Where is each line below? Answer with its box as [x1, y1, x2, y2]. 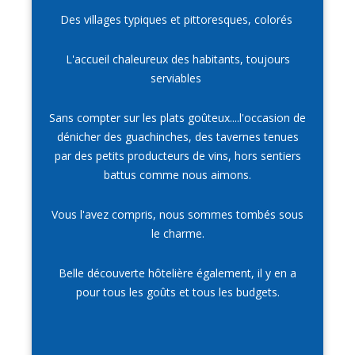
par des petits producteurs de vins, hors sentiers [54, 148, 301, 164]
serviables [151, 71, 204, 86]
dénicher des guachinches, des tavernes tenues [56, 129, 299, 145]
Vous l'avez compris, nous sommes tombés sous [52, 207, 303, 223]
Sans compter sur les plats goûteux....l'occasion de [49, 110, 306, 126]
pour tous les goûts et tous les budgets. [75, 284, 280, 300]
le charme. [151, 226, 204, 242]
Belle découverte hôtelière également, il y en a [59, 265, 296, 281]
